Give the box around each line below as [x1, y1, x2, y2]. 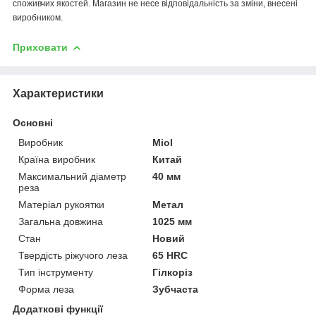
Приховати [13, 41, 68, 53]
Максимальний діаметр [18, 170, 126, 182]
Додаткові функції [13, 303, 103, 315]
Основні [13, 116, 53, 128]
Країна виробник [18, 153, 95, 165]
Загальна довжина [18, 215, 103, 227]
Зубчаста [152, 283, 199, 295]
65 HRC [152, 249, 188, 261]
